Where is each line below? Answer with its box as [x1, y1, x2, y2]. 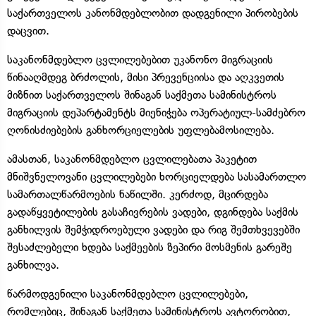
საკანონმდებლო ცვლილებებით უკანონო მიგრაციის [7, 52, 273, 66]
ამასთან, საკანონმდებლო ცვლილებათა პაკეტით [7, 152, 257, 166]
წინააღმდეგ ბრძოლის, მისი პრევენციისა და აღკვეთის [7, 70, 284, 84]
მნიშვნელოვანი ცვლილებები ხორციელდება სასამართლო [7, 169, 306, 183]
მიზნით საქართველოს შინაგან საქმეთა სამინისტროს [7, 87, 276, 102]
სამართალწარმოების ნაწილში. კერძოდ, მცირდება [7, 187, 268, 201]
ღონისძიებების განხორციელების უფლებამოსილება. [7, 123, 274, 137]
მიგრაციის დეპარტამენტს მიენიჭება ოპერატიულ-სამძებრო [7, 105, 305, 119]
